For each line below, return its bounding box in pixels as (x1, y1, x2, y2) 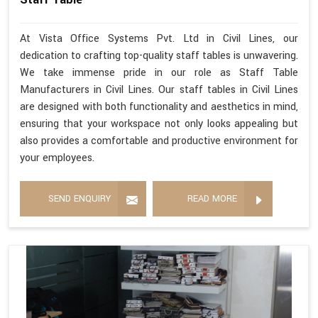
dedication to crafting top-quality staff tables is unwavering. (20, 48, 298, 64)
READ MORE (187, 192, 237, 206)
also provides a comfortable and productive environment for (20, 133, 298, 149)
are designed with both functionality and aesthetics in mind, (20, 99, 298, 115)
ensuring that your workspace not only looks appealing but (20, 116, 298, 132)
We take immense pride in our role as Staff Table (20, 65, 298, 81)
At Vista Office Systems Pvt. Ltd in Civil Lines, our (20, 31, 298, 47)
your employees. (20, 150, 94, 166)
